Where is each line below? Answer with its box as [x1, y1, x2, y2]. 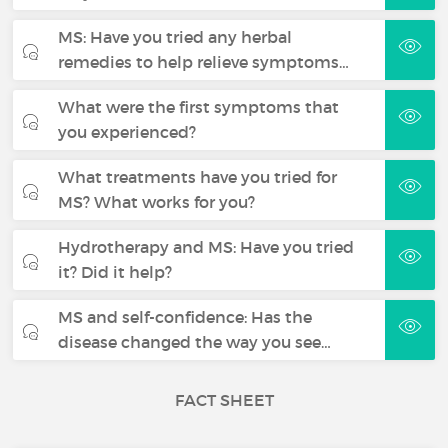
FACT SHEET [174, 390, 274, 410]
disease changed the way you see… [58, 332, 332, 352]
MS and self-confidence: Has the [58, 307, 313, 327]
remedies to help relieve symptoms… [58, 52, 350, 72]
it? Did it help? [58, 262, 173, 282]
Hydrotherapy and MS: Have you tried [58, 237, 355, 257]
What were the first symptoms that [58, 97, 340, 117]
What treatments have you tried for [58, 167, 338, 187]
